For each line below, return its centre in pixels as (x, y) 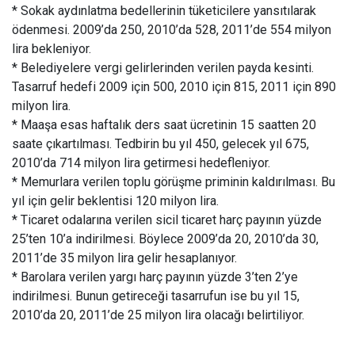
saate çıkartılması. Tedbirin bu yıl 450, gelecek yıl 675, (160, 144)
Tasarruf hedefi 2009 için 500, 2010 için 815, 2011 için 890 (174, 87)
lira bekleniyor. (52, 49)
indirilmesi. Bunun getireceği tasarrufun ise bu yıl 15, (156, 296)
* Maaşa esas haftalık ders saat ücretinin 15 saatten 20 (164, 125)
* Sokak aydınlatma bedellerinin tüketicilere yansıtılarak (164, 11)
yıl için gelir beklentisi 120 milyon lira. (115, 201)
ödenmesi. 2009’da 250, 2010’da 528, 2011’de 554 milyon (172, 30)
